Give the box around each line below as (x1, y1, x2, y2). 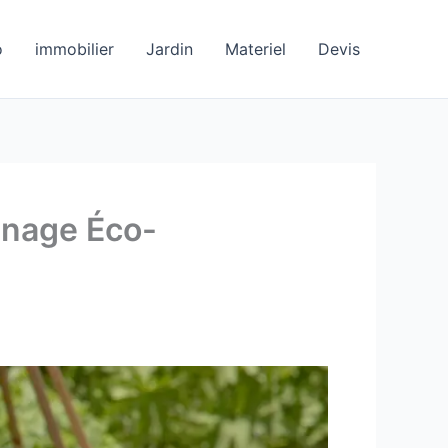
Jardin (146, 38, 193, 59)
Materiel (225, 38, 286, 59)
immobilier (35, 38, 114, 59)
